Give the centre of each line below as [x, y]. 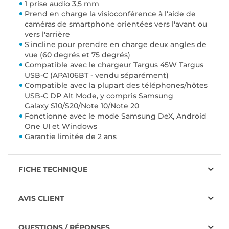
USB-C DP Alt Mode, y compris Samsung [99, 96]
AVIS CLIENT [41, 198]
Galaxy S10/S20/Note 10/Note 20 [82, 106]
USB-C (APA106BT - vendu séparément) [97, 75]
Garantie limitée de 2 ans [71, 136]
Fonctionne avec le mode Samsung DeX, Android [116, 116]
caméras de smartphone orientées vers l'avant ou [116, 24]
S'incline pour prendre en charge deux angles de [116, 44]
